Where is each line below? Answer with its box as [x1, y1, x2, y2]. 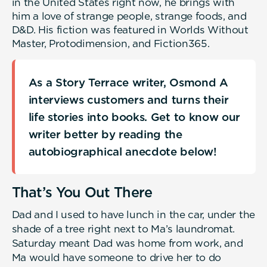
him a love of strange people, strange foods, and [11, 10, 247, 22]
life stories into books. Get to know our [28, 110, 241, 123]
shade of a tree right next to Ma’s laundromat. [11, 222, 235, 235]
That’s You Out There [11, 184, 153, 201]
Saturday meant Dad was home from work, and [11, 237, 243, 249]
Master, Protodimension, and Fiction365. [11, 37, 210, 49]
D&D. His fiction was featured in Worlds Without [11, 23, 249, 36]
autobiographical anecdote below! [28, 144, 217, 158]
